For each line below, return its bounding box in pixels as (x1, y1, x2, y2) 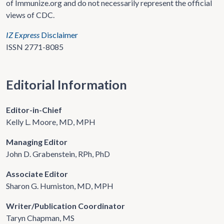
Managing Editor (6, 137, 67, 146)
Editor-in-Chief (6, 105, 62, 114)
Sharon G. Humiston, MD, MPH (6, 181, 113, 190)
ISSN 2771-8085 (6, 42, 63, 51)
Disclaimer (39, 30, 78, 39)
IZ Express (6, 30, 39, 39)
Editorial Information (6, 77, 127, 92)
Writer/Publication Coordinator (6, 201, 125, 210)
